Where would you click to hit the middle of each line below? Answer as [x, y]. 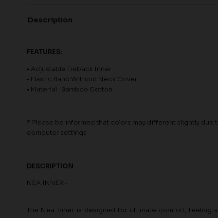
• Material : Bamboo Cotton [70, 89]
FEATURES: [45, 52]
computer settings [57, 133]
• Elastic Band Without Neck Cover [82, 79]
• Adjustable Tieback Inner [69, 69]
